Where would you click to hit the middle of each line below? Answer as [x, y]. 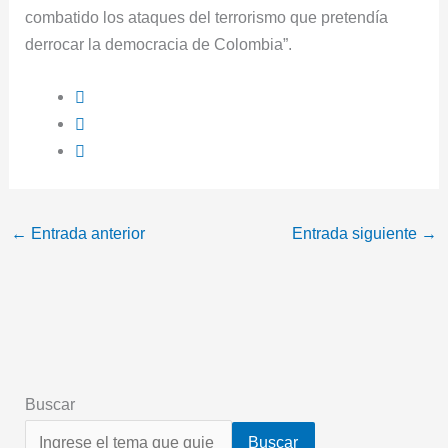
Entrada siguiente [357, 233]
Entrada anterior [85, 233]
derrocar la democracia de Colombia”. [159, 43]
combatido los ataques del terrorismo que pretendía [207, 16]
